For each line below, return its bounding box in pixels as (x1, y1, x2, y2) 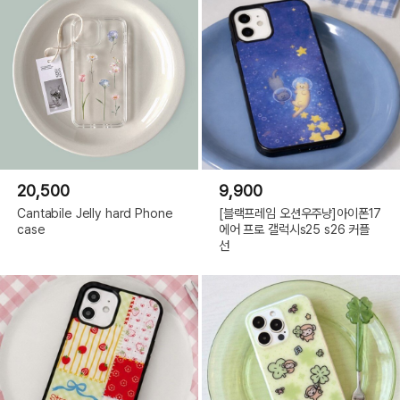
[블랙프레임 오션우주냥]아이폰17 (218, 204, 382, 221)
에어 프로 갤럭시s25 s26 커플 (218, 221, 371, 237)
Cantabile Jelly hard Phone (17, 204, 173, 221)
